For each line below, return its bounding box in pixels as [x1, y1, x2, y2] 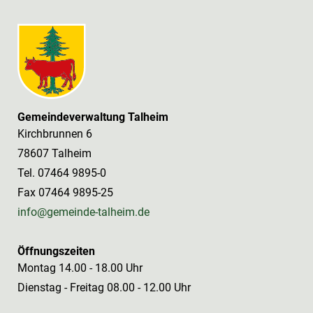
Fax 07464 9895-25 [17, 185, 113, 199]
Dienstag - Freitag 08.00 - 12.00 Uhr [17, 280, 191, 294]
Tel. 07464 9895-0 [17, 166, 106, 180]
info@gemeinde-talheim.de [17, 205, 150, 219]
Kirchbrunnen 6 [17, 126, 92, 140]
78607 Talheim [17, 146, 92, 160]
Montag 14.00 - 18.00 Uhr [17, 261, 143, 275]
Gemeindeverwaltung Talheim [17, 110, 168, 124]
